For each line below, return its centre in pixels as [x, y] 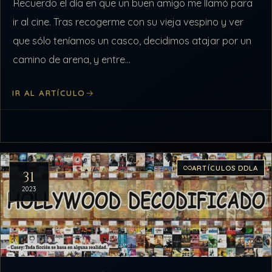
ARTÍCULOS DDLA [225, 168]
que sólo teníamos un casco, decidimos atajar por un [132, 40]
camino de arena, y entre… [72, 59]
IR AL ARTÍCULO [49, 93]
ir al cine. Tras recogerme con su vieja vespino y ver [128, 22]
